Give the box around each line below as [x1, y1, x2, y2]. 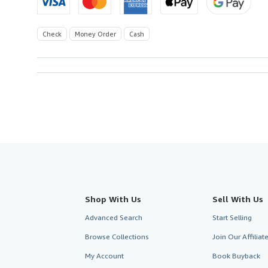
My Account [85, 251, 124, 260]
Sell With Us [212, 193, 263, 204]
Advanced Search [85, 212, 142, 222]
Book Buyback [212, 251, 260, 260]
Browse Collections [85, 232, 149, 241]
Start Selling [212, 212, 252, 222]
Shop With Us [85, 193, 141, 204]
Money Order [75, 29, 116, 38]
